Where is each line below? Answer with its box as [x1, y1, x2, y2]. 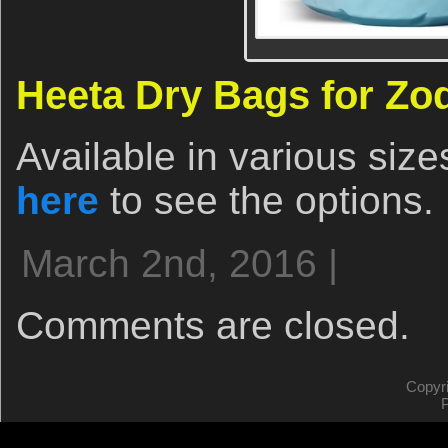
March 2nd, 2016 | [21, 242, 338, 285]
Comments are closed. [16, 304, 410, 347]
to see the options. [99, 179, 434, 222]
